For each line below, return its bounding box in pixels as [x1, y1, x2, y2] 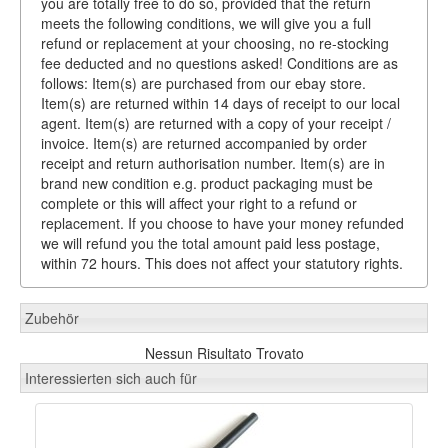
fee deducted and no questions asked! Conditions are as [40, 52, 398, 73]
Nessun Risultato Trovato [144, 342, 304, 363]
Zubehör [25, 307, 79, 328]
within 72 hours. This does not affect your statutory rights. [40, 252, 403, 273]
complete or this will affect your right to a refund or [40, 192, 357, 213]
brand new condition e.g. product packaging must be [40, 172, 373, 193]
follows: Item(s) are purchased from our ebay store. [40, 72, 366, 93]
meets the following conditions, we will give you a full [40, 12, 371, 33]
